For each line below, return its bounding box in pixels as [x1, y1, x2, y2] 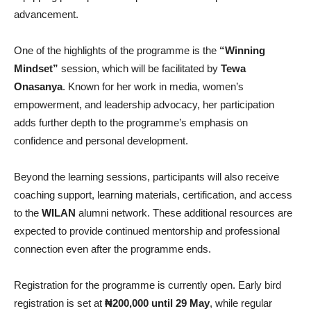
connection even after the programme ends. [14, 243, 211, 255]
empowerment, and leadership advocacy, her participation [14, 99, 274, 111]
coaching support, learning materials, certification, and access [14, 189, 292, 201]
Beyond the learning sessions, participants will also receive [14, 171, 279, 183]
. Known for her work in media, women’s [62, 81, 244, 93]
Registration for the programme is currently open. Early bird [14, 279, 281, 292]
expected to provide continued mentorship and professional [14, 225, 280, 237]
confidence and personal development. [14, 135, 188, 147]
